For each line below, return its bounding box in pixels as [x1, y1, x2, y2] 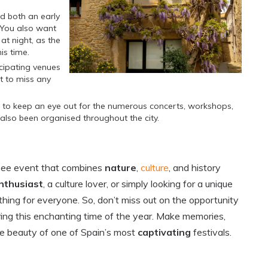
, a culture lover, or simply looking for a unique [43, 178, 233, 190]
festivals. [193, 226, 232, 239]
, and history [169, 162, 221, 174]
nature [105, 162, 136, 174]
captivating [138, 226, 193, 239]
